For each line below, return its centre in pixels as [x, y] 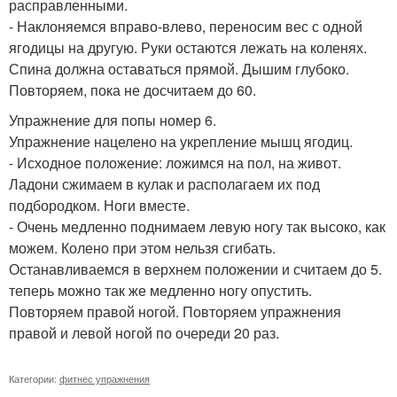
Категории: [34, 378]
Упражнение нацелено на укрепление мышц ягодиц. [181, 141]
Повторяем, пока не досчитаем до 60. [132, 90]
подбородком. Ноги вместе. [99, 205]
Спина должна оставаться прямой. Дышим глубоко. [179, 68]
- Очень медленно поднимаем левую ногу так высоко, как [197, 226]
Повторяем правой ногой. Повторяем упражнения [175, 311]
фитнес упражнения [105, 378]
